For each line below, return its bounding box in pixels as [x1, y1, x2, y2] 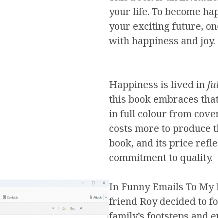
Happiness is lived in [109, 77, 207, 91]
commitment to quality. [109, 150, 213, 164]
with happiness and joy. [109, 34, 215, 47]
